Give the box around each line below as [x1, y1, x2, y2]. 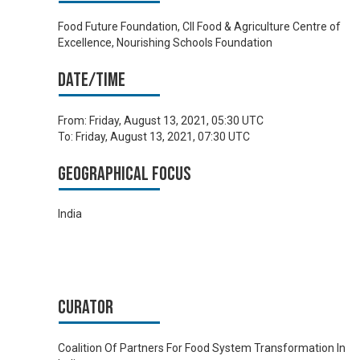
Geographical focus [58, 162, 191, 186]
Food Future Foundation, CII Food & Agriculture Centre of [58, 20, 341, 34]
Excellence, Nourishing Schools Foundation [58, 36, 272, 50]
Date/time [58, 68, 125, 92]
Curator [58, 296, 113, 320]
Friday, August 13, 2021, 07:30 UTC [76, 129, 250, 143]
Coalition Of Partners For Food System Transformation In [58, 341, 346, 354]
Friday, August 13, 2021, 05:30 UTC [89, 113, 264, 127]
